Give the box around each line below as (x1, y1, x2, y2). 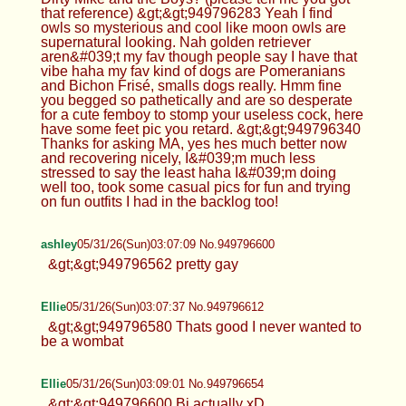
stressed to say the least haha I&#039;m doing (40, 164, 336, 180)
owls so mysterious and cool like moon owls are (40, 19, 346, 35)
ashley (40, 237, 77, 251)
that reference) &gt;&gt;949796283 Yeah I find (40, 5, 333, 21)
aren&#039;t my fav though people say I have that (40, 48, 357, 64)
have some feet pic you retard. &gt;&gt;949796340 (40, 121, 361, 137)
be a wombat (40, 333, 123, 349)
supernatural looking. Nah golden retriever (40, 34, 311, 50)
